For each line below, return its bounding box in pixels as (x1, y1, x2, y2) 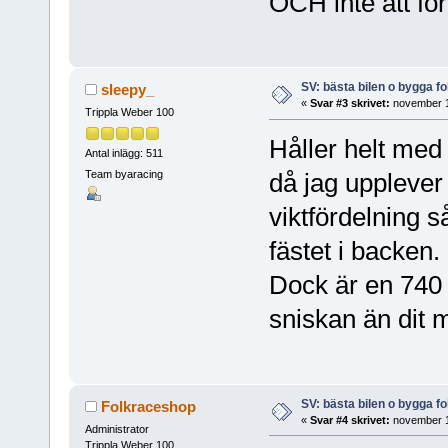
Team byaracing (84, 167, 163, 180)
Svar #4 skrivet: (309, 413, 390, 426)
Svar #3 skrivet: (309, 97, 390, 110)
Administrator (84, 422, 149, 435)
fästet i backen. (268, 236, 440, 267)
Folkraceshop (101, 397, 197, 415)
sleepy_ (101, 81, 155, 99)
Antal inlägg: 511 (84, 146, 163, 159)
